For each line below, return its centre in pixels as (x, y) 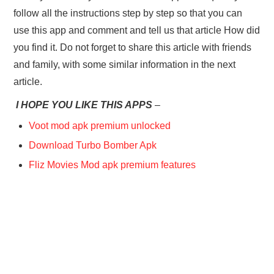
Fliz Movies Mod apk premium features (113, 165)
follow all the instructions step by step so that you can (128, 13)
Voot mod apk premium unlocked (100, 126)
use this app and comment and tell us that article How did (137, 31)
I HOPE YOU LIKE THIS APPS (83, 105)
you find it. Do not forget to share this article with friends (133, 48)
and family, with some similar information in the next (125, 65)
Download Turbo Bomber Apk (93, 146)
